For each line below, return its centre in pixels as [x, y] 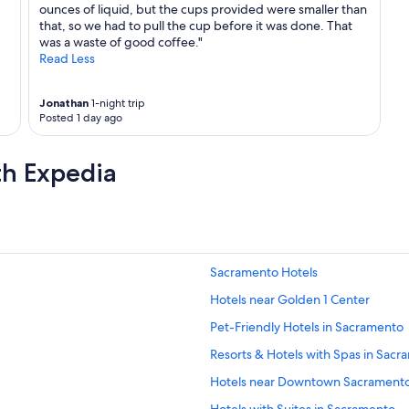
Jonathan [63, 103]
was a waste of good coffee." [121, 42]
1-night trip [116, 104]
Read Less [67, 59]
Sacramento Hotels [264, 273]
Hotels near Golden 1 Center [290, 300]
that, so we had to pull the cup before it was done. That [195, 26]
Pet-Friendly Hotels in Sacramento [307, 327]
